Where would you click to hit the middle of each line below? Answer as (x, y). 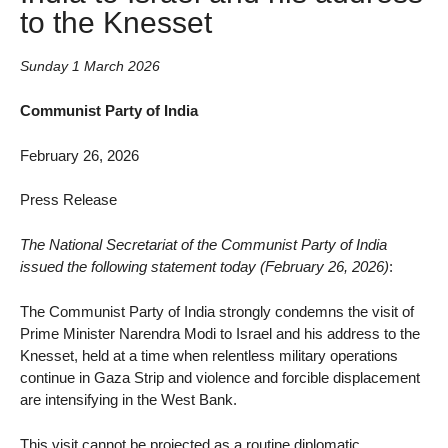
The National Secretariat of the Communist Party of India (203, 245)
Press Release (68, 200)
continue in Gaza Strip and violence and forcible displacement (220, 378)
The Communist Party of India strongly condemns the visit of (217, 312)
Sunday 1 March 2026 (90, 67)
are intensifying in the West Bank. (128, 400)
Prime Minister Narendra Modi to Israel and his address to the (220, 334)
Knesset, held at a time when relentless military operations (209, 356)
